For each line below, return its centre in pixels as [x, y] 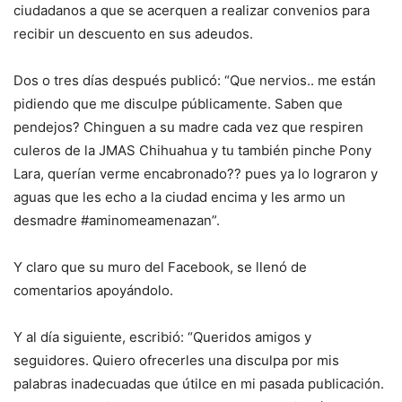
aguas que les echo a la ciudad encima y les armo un [179, 197]
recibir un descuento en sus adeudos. [133, 34]
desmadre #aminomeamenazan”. [117, 221]
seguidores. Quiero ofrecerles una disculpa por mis [176, 361]
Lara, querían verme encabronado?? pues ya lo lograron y [196, 174]
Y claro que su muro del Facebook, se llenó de [160, 267]
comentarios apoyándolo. [93, 291]
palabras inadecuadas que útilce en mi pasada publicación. [199, 384]
